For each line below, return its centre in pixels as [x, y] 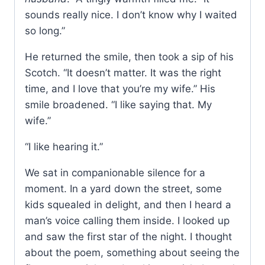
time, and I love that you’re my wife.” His [120, 89]
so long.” [45, 31]
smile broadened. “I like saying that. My [118, 105]
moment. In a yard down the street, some [123, 189]
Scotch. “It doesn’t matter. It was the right [123, 73]
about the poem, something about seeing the [132, 253]
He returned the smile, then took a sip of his [129, 57]
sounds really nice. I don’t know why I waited [131, 15]
